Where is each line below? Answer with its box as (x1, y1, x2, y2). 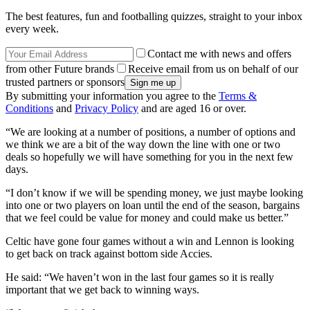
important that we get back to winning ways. (6, 283, 199, 295)
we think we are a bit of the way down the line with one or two (6, 138, 280, 150)
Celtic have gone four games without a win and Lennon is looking (6, 235, 294, 247)
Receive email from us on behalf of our (128, 62, 298, 75)
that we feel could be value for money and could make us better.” (6, 211, 289, 224)
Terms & (219, 89, 257, 102)
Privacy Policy (75, 102, 138, 114)
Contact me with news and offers (147, 47, 291, 60)
